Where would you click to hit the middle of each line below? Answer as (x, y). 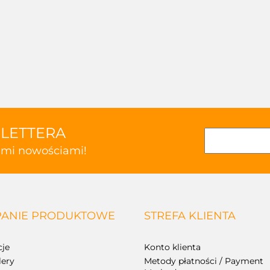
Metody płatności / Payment (204, 261)
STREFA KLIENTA (190, 216)
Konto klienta (172, 247)
